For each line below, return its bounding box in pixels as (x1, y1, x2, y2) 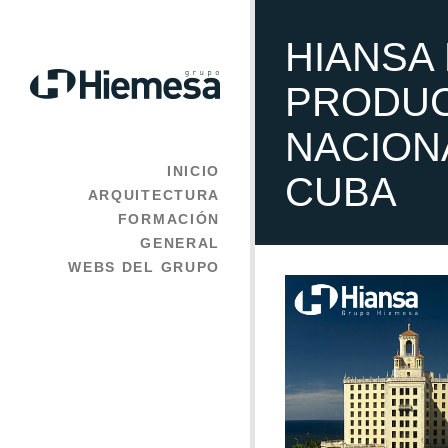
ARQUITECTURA (87, 187, 220, 203)
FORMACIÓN (117, 211, 220, 227)
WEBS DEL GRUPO (68, 259, 220, 275)
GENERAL (140, 235, 220, 251)
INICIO (166, 163, 220, 179)
